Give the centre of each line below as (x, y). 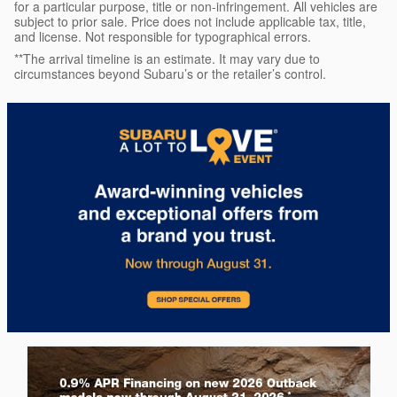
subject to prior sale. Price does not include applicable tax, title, (190, 21)
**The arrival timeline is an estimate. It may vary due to (167, 58)
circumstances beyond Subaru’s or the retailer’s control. (170, 73)
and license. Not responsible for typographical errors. (163, 36)
